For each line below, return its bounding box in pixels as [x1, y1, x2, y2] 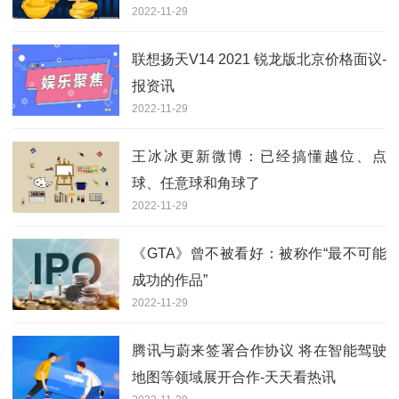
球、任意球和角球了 [132, 175, 260, 191]
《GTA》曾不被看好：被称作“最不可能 [132, 245, 387, 261]
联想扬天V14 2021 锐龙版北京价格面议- [132, 51, 387, 67]
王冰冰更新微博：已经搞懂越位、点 [132, 148, 387, 164]
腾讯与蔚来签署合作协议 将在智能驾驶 [132, 342, 387, 358]
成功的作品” [132, 272, 208, 288]
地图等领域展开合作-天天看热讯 [132, 369, 336, 385]
